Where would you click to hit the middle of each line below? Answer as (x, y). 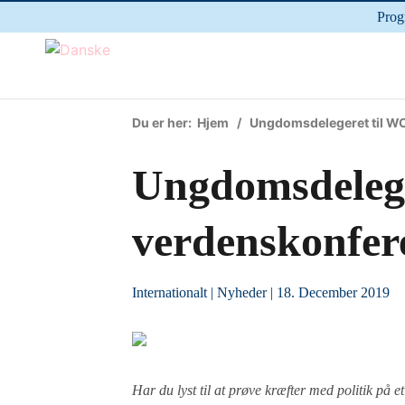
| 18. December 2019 (329, 292)
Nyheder (242, 292)
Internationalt (170, 292)
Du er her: (165, 122)
